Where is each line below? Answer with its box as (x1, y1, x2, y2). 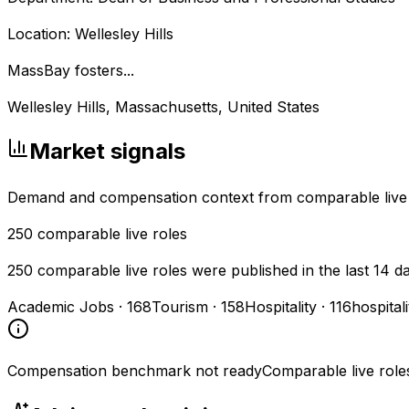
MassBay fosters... (7, 60, 134, 79)
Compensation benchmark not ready (7, 362, 262, 381)
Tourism (152, 298, 208, 317)
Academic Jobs (7, 298, 114, 317)
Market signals (29, 138, 185, 165)
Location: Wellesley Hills (7, 24, 173, 43)
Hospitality (245, 298, 317, 317)
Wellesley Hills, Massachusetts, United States (7, 97, 320, 116)
